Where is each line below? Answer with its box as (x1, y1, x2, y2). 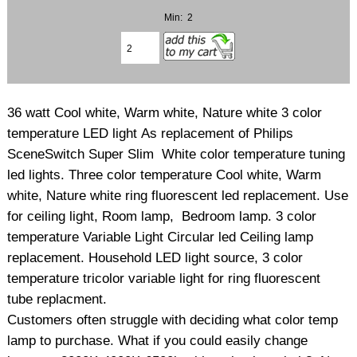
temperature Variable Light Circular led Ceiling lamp (7, 229, 314, 245)
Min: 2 (164, 12, 193, 23)
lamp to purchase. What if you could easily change (7, 332, 308, 348)
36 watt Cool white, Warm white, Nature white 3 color (7, 104, 323, 120)
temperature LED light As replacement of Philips (7, 125, 294, 141)
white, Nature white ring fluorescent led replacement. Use (7, 187, 349, 203)
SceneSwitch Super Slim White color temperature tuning (7, 146, 346, 162)
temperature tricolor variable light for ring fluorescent (7, 270, 321, 286)
